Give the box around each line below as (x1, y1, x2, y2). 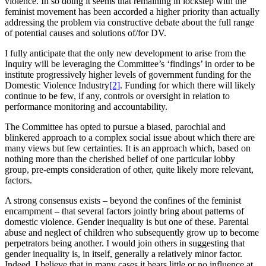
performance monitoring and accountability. (5, 102, 167, 112)
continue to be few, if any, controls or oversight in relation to (5, 91, 230, 102)
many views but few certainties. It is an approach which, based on (5, 143, 251, 154)
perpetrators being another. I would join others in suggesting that (5, 238, 245, 249)
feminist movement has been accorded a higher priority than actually (5, 7, 259, 17)
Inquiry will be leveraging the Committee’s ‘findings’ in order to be (5, 59, 255, 69)
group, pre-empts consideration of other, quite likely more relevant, (5, 164, 254, 175)
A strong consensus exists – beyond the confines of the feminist (5, 195, 241, 206)
